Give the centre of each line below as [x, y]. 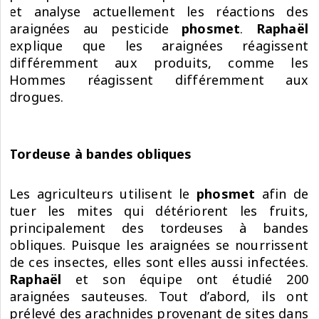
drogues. [37, 97]
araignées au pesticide [96, 28]
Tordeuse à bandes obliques [101, 154]
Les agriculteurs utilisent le [103, 194]
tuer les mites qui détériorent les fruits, [159, 211]
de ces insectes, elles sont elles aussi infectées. [159, 262]
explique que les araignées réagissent [159, 46]
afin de [282, 194]
